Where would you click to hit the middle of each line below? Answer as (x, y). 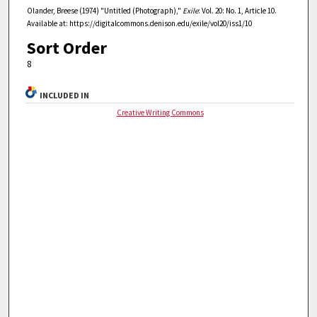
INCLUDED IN (65, 96)
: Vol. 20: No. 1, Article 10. (237, 11)
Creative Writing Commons (160, 113)
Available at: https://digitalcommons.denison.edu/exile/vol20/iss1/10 (139, 24)
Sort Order (67, 48)
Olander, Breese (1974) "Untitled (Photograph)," (104, 11)
